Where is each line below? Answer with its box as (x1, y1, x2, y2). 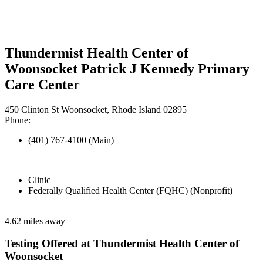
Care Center (5, 76, 80, 92)
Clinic (28, 174, 50, 185)
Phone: (5, 114, 31, 125)
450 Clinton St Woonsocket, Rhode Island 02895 (5, 104, 187, 114)
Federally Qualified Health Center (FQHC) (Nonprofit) (28, 185, 232, 195)
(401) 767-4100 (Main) (28, 134, 114, 145)
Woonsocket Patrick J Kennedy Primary (5, 60, 249, 76)
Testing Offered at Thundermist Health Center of (5, 237, 239, 250)
